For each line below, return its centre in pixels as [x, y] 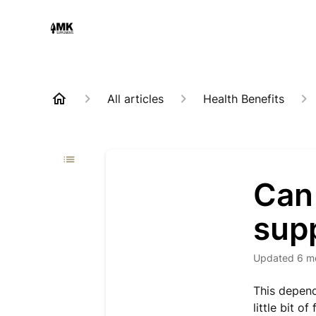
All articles [135, 99]
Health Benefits [244, 99]
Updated [278, 258]
